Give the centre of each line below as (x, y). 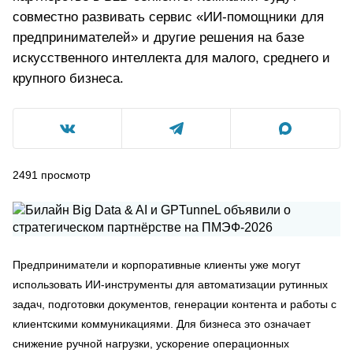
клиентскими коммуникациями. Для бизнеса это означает (162, 324)
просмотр (66, 175)
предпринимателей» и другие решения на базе (158, 37)
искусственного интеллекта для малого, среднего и (171, 58)
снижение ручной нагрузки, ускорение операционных (151, 344)
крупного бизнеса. (68, 78)
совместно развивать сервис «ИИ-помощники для (168, 17)
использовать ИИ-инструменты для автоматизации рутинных (170, 284)
